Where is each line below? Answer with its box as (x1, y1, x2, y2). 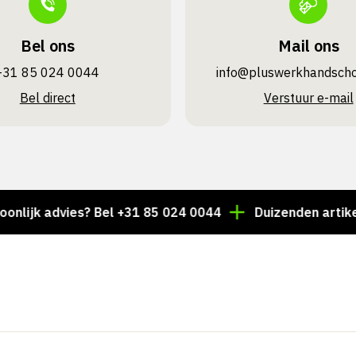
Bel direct (19, 90, 75, 106)
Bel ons (20, 35, 75, 57)
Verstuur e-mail (263, 90, 354, 106)
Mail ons (277, 35, 339, 57)
